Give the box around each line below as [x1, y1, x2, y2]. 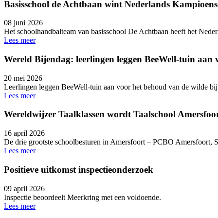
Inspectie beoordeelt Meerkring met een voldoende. [4, 193, 161, 201]
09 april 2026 [4, 184, 45, 193]
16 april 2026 [4, 129, 45, 138]
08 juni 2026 [4, 18, 43, 27]
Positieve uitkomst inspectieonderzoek [4, 164, 156, 175]
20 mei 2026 [4, 73, 42, 82]
